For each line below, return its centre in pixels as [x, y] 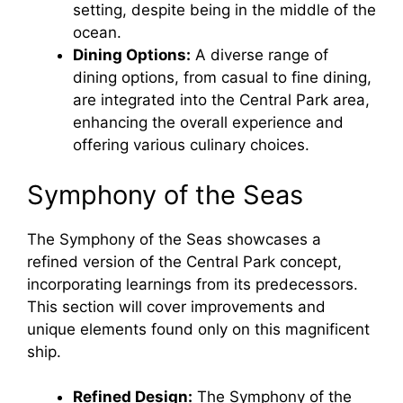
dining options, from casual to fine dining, [222, 78]
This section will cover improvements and [176, 306]
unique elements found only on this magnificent [198, 329]
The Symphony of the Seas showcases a [174, 239]
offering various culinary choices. [191, 145]
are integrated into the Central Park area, [221, 100]
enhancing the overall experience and [208, 123]
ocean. [97, 33]
